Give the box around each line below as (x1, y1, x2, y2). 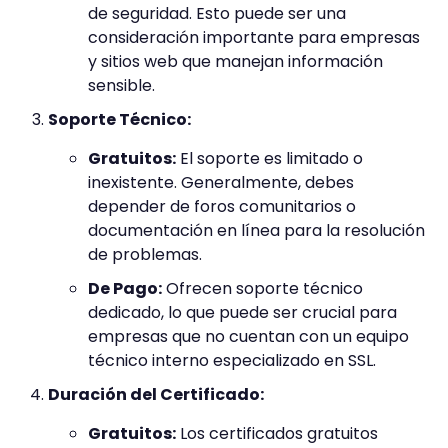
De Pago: (88, 276, 162, 300)
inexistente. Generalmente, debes (88, 170, 354, 194)
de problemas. (88, 242, 202, 266)
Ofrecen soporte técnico (162, 276, 363, 300)
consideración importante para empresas (88, 25, 420, 49)
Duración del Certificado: (48, 382, 264, 406)
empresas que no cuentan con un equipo (88, 324, 409, 348)
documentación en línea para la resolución (88, 218, 425, 242)
